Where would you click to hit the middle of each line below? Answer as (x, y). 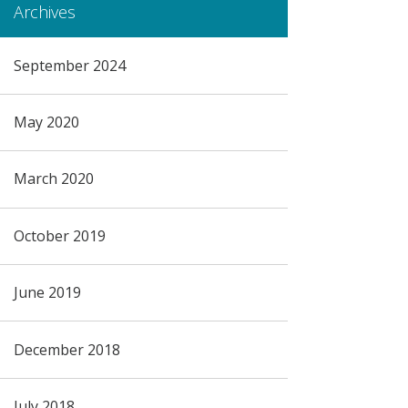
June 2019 (47, 293)
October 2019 (59, 235)
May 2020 (46, 122)
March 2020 (53, 179)
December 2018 (66, 349)
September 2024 (69, 65)
